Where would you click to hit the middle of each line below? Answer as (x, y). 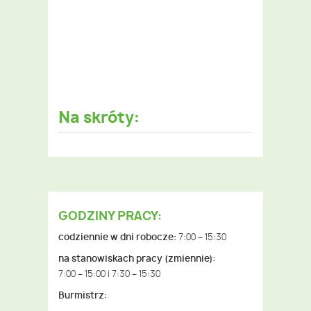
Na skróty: (99, 118)
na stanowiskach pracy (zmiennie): (137, 260)
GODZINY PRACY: (110, 217)
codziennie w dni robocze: (117, 238)
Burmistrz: (83, 296)
